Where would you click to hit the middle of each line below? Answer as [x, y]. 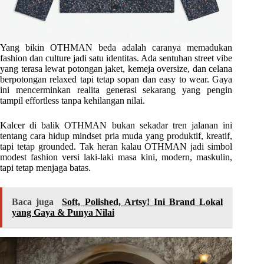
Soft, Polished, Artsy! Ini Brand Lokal [143, 202]
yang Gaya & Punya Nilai [63, 212]
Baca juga [33, 202]
